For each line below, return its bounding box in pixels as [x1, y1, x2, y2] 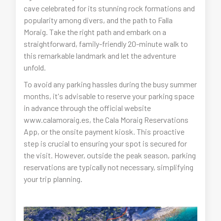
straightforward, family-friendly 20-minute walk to [24, 39, 188, 49]
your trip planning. [24, 174, 83, 184]
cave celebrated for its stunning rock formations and [24, 3, 195, 13]
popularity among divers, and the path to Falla [24, 15, 173, 25]
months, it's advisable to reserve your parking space [24, 91, 195, 101]
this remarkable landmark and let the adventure [24, 51, 177, 61]
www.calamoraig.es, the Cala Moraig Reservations [24, 115, 189, 125]
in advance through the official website [24, 103, 151, 113]
